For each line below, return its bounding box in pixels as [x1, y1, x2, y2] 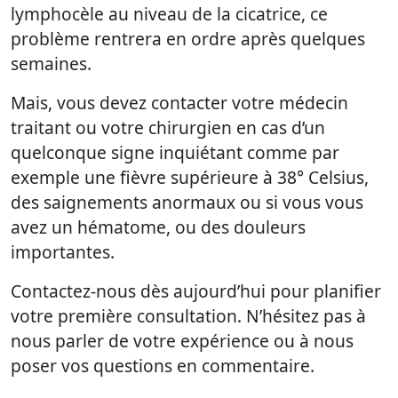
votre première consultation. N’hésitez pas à [11, 304, 366, 329]
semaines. [11, 52, 92, 76]
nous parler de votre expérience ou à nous [11, 329, 354, 354]
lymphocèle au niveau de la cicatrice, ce [11, 2, 328, 27]
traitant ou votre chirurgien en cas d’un [11, 115, 325, 140]
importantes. [11, 240, 115, 265]
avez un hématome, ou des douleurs [11, 215, 306, 240]
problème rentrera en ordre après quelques [11, 27, 365, 52]
